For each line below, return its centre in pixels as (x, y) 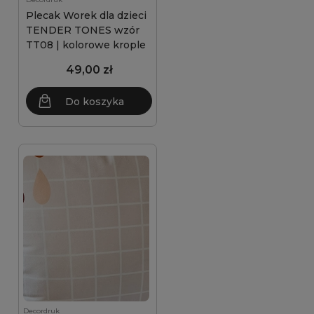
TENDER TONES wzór (83, 30)
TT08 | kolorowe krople (86, 45)
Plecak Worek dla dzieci (86, 15)
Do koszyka (95, 102)
